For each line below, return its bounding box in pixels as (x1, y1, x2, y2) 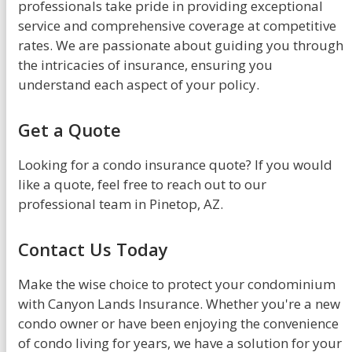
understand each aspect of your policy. (18, 75, 259, 93)
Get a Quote (18, 117, 121, 141)
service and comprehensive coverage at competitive (18, 16, 336, 35)
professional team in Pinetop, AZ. (18, 194, 223, 213)
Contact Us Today (18, 236, 168, 261)
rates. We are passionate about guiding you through (18, 35, 343, 54)
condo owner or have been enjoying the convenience (18, 313, 339, 332)
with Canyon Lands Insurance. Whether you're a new (18, 294, 340, 313)
